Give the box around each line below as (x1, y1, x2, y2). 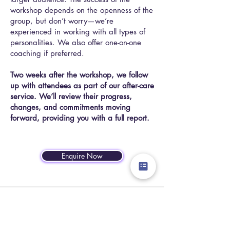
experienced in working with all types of (10, 27, 145, 36)
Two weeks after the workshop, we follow (10, 70, 148, 80)
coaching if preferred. (10, 48, 87, 58)
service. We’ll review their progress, (10, 91, 132, 101)
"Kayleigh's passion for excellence (13, 204, 150, 216)
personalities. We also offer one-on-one (10, 37, 141, 47)
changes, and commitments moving (10, 102, 130, 112)
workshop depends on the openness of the (10, 5, 153, 15)
